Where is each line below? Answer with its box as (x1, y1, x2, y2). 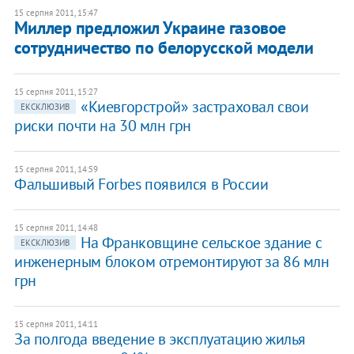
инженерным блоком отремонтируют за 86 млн (13, 251, 330, 273)
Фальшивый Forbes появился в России (13, 174, 269, 195)
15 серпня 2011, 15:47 (13, 7, 98, 19)
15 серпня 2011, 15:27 (13, 86, 98, 98)
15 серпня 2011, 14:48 (13, 222, 98, 234)
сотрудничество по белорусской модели (13, 36, 314, 59)
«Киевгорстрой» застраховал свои (80, 96, 309, 118)
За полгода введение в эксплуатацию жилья (13, 329, 306, 350)
